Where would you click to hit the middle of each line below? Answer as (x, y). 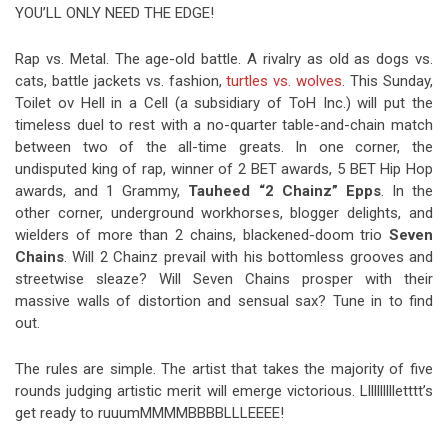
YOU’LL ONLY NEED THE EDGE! (114, 12)
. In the (407, 190)
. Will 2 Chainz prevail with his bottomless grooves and (248, 256)
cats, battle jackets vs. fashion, (121, 80)
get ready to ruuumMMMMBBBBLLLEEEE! (149, 412)
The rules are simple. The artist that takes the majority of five (224, 368)
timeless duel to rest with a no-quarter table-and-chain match (224, 124)
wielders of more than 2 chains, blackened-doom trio (202, 234)
